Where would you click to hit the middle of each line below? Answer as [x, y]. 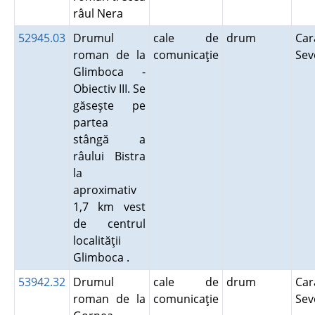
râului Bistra [109, 156]
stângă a [109, 139]
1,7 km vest [109, 207]
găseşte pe [109, 105]
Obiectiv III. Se [109, 89]
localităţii [97, 240]
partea [90, 122]
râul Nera [101, 13]
